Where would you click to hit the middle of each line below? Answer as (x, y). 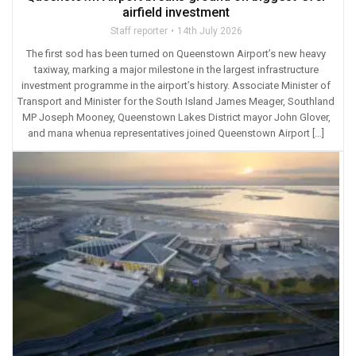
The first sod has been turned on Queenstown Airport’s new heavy (176, 53)
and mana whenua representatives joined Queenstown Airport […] (176, 133)
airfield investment (176, 12)
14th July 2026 (209, 31)
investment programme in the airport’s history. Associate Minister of (176, 85)
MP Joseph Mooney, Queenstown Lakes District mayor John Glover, (176, 117)
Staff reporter (139, 31)
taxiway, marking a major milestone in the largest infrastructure (176, 69)
